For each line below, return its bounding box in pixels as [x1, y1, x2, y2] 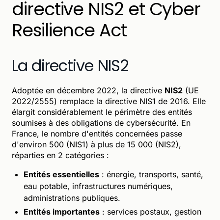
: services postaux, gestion [100, 206, 201, 217]
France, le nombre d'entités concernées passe [12, 128, 182, 138]
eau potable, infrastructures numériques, [24, 181, 173, 191]
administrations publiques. [24, 192, 120, 203]
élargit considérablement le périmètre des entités [12, 107, 192, 117]
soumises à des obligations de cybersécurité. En [12, 117, 191, 128]
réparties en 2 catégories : [12, 150, 109, 160]
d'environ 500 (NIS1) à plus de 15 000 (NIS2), [12, 139, 181, 149]
